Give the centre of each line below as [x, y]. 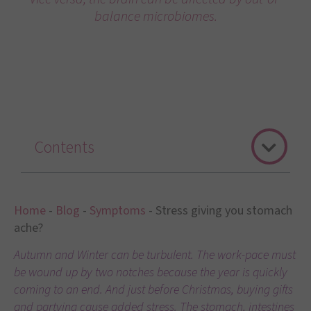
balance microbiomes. [155, 17]
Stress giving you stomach [224, 211]
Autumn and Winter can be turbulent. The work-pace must [155, 255]
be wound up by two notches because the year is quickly [151, 273]
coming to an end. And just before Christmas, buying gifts [153, 290]
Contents [65, 148]
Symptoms [118, 211]
